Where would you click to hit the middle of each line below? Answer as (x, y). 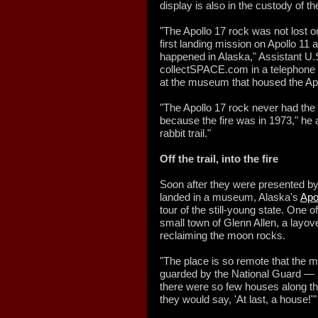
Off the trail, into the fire (219, 159)
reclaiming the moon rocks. (223, 235)
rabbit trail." (185, 133)
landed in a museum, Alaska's (230, 197)
